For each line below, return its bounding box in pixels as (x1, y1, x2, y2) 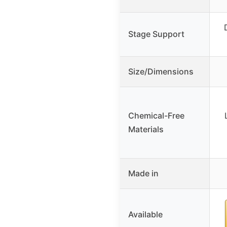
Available (128, 209, 163, 219)
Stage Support (128, 28, 184, 39)
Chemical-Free (128, 110, 184, 121)
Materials (128, 124, 164, 134)
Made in (128, 168, 159, 178)
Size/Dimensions (128, 66, 194, 77)
